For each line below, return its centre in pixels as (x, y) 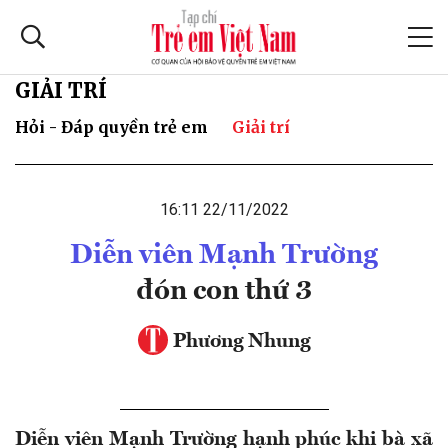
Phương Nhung (241, 341)
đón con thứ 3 (224, 291)
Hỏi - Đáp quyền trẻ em (111, 126)
